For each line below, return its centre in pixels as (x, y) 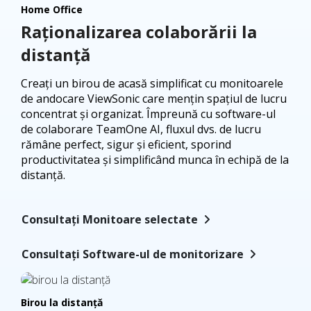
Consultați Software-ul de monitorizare (133, 254)
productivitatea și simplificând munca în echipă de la (155, 159)
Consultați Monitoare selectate (110, 219)
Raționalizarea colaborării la (139, 31)
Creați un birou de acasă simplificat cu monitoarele (152, 83)
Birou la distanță (62, 302)
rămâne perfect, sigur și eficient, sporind (126, 144)
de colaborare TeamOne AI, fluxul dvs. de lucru (141, 129)
